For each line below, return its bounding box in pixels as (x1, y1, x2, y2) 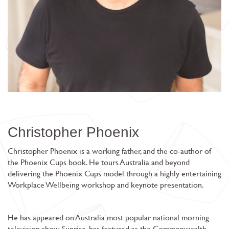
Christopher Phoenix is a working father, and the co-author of (8, 145, 211, 156)
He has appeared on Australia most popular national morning (8, 211, 209, 223)
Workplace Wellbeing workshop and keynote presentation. (8, 178, 204, 190)
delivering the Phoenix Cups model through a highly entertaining (8, 167, 221, 179)
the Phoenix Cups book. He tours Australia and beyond (8, 156, 190, 168)
